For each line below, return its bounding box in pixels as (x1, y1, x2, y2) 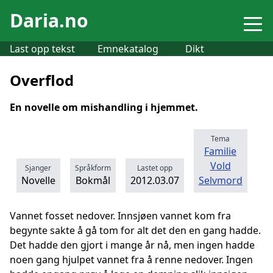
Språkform (74, 163, 111, 173)
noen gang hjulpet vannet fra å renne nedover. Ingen (10, 253, 253, 266)
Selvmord (198, 174, 243, 187)
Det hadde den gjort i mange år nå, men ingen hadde (10, 238, 255, 252)
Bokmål (75, 174, 110, 187)
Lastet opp (136, 163, 172, 173)
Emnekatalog (97, 42, 158, 55)
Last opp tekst (10, 42, 75, 55)
